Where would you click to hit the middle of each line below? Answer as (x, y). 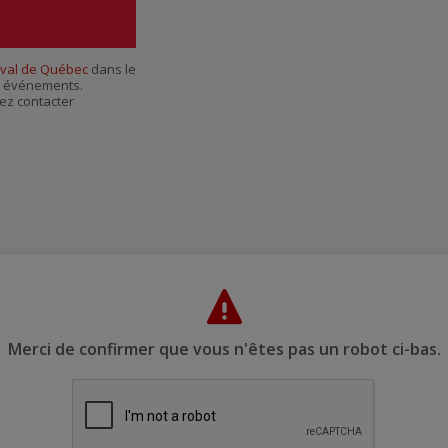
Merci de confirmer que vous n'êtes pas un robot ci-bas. (224, 349)
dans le (112, 69)
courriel (335, 21)
